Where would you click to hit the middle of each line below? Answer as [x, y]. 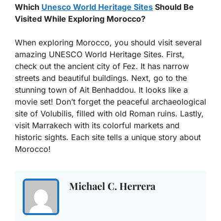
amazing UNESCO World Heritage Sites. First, [100, 54]
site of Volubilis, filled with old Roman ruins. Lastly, [109, 113]
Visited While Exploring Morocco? [80, 18]
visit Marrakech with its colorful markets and [97, 125]
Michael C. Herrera [112, 185]
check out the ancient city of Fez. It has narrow [102, 66]
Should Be [173, 7]
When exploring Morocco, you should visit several [108, 42]
